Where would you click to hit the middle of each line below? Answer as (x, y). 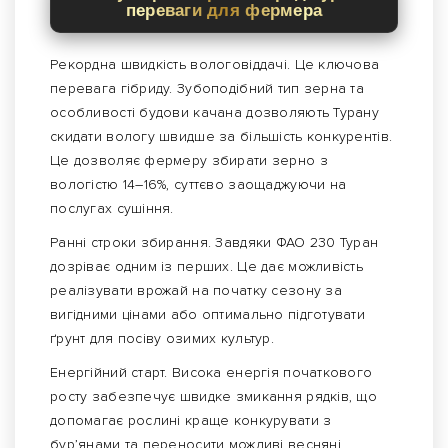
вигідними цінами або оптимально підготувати (208, 315)
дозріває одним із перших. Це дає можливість (207, 267)
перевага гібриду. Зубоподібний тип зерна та (207, 89)
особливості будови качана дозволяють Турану (215, 113)
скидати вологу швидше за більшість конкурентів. (221, 137)
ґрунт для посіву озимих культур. (162, 339)
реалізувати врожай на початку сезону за (196, 291)
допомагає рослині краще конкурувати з (191, 421)
